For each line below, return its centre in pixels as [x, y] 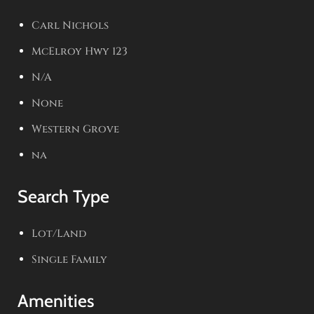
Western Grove [75, 129]
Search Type [63, 196]
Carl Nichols [70, 26]
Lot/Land [59, 234]
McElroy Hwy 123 [80, 52]
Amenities [56, 301]
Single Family [69, 260]
